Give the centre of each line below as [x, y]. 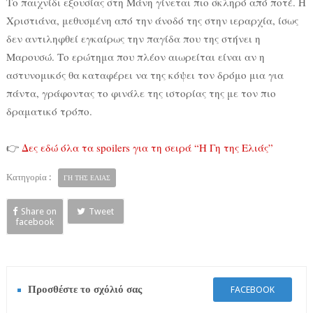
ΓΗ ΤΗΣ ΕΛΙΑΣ [87, 178]
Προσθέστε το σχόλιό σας [85, 290]
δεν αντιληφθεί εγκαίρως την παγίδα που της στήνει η [133, 39]
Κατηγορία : [28, 177]
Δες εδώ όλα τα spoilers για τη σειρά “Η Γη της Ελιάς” [147, 148]
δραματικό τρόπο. [49, 111]
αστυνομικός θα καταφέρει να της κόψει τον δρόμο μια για [145, 75]
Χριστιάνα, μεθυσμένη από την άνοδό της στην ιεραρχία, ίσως [152, 21]
